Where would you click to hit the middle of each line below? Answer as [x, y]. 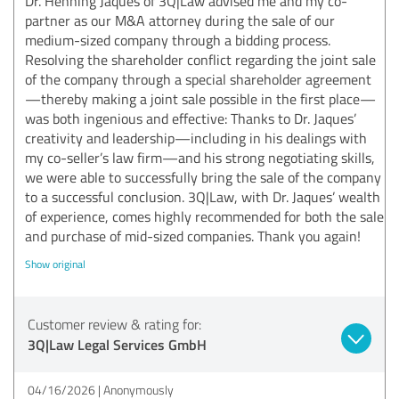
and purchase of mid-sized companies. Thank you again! [193, 236]
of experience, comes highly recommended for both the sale [204, 216]
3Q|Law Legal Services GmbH [117, 344]
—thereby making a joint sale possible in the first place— [200, 98]
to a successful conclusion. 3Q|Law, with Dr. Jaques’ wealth [203, 196]
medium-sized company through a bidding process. [178, 40]
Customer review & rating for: [114, 324]
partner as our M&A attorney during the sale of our [180, 20]
